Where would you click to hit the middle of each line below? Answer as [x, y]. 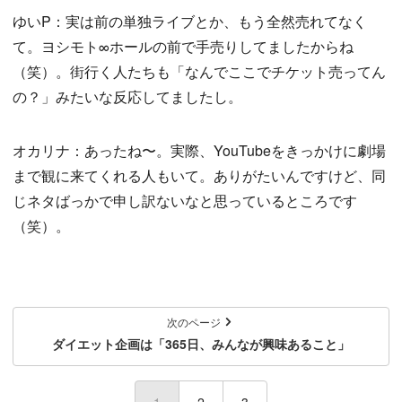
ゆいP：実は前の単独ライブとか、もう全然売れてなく [190, 22]
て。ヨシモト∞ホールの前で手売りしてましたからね [183, 47]
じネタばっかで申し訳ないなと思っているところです [185, 201]
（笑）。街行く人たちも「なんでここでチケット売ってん [199, 72]
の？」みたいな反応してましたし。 [127, 97]
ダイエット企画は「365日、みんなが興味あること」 [201, 344]
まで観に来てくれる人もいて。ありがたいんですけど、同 [199, 176]
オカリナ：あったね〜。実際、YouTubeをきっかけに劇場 [199, 151]
